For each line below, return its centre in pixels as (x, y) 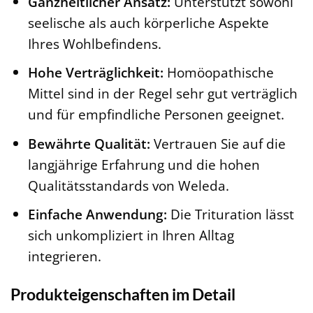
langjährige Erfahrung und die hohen (144, 164)
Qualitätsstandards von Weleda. (128, 185)
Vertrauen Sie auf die (218, 143)
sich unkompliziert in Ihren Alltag (131, 235)
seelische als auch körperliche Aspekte (148, 22)
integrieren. (64, 256)
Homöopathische (218, 73)
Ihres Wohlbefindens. (94, 43)
